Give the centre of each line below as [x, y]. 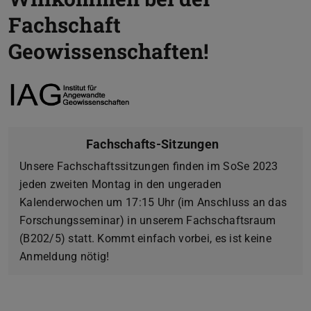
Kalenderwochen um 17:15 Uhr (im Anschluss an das [153, 203]
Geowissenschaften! [109, 51]
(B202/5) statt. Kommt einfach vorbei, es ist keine [145, 239]
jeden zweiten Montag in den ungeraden [121, 185]
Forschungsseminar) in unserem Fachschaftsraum [148, 221]
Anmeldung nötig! [65, 257]
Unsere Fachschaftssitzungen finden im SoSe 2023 [149, 167]
